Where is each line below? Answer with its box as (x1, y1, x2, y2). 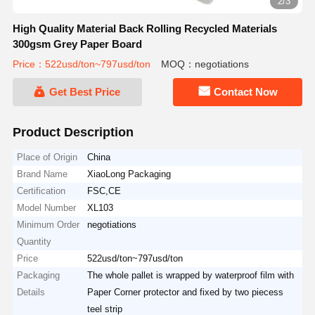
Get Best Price (49, 86, 121, 98)
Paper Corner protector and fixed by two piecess (87, 286, 284, 297)
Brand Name (17, 168, 68, 179)
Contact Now (213, 86, 278, 98)
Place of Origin (17, 151, 78, 162)
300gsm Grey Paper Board (12, 38, 142, 50)
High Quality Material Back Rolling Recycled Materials (12, 22, 277, 34)
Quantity (17, 236, 52, 247)
